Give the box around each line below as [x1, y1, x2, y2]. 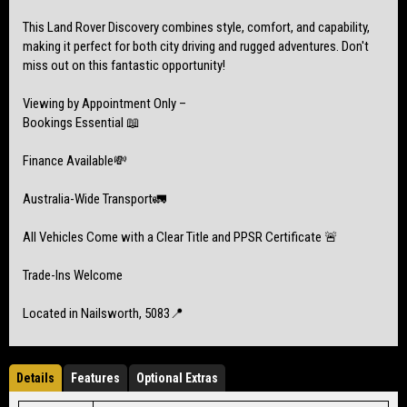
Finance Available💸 [23, 152, 127, 169]
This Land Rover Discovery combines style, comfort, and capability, [23, 18, 370, 35]
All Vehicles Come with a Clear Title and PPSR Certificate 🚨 [23, 228, 338, 245]
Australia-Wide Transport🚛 [23, 190, 166, 207]
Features [71, 370, 120, 385]
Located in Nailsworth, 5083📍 [23, 304, 184, 322]
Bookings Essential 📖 [23, 114, 140, 131]
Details [16, 370, 55, 385]
